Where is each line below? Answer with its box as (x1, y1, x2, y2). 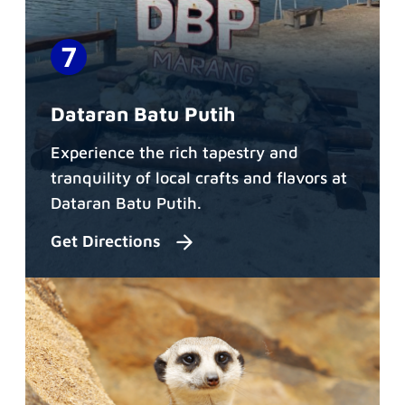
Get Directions (51, 231, 165, 251)
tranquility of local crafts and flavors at (51, 167, 347, 187)
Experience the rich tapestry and (51, 142, 298, 162)
